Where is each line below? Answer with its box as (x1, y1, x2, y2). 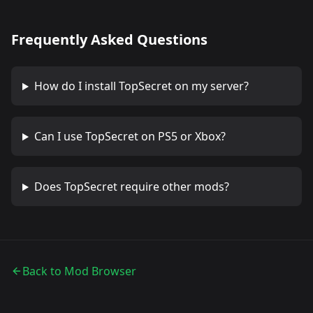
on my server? (171, 78, 249, 94)
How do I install (34, 78, 119, 94)
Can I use (34, 129, 85, 145)
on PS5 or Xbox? (138, 129, 226, 145)
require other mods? (117, 179, 229, 195)
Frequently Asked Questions (11, 30, 208, 50)
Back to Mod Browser (22, 263, 136, 279)
